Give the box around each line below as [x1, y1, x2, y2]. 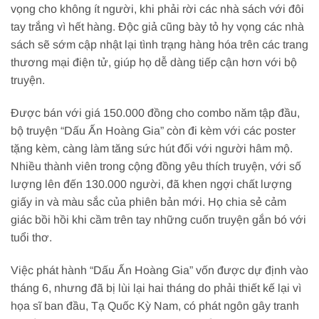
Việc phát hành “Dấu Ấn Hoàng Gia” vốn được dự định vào [11, 263, 308, 276]
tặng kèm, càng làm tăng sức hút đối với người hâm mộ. [11, 142, 293, 155]
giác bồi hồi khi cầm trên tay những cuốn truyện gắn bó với [11, 213, 306, 226]
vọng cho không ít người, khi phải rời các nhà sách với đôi [11, 3, 304, 16]
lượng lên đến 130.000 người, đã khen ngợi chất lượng [11, 177, 292, 190]
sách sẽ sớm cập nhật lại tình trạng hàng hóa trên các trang [11, 38, 308, 51]
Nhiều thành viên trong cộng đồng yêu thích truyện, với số [11, 159, 301, 172]
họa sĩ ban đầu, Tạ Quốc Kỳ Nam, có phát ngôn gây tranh [11, 299, 299, 312]
